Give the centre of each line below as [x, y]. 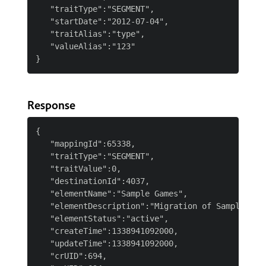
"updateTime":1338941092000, [107, 243]
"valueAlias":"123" [85, 46]
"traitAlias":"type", [90, 34]
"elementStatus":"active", [102, 218]
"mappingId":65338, [85, 144]
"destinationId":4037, [93, 181]
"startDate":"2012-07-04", [102, 21]
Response [51, 105]
